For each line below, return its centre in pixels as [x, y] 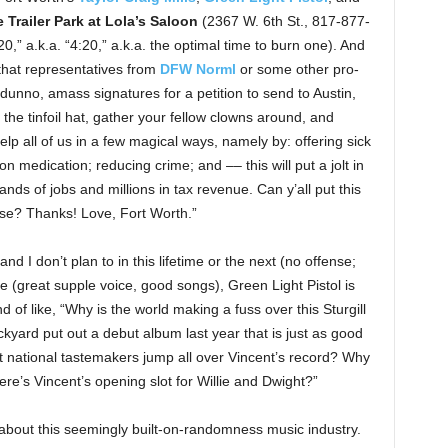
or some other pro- [297, 69]
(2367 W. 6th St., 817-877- [283, 21]
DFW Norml [197, 69]
